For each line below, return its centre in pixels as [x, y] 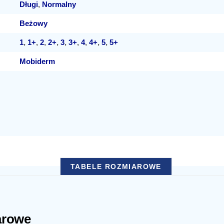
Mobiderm [37, 61]
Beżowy [33, 23]
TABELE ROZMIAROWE [116, 166]
